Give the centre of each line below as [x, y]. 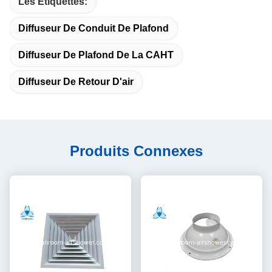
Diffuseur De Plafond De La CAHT [96, 55]
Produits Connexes [136, 151]
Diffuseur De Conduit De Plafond [93, 28]
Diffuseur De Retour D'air [76, 81]
